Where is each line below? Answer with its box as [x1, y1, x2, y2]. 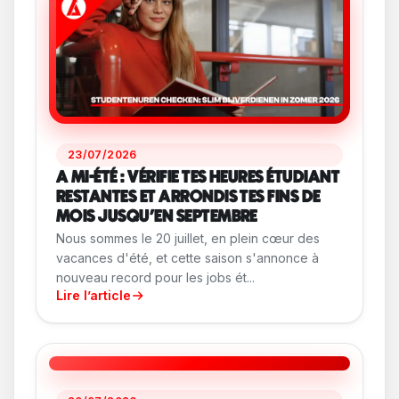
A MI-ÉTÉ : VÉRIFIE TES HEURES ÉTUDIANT [56, 169, 340, 187]
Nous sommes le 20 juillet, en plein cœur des [56, 231, 320, 247]
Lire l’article [56, 288, 131, 304]
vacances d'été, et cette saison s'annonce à [56, 250, 319, 266]
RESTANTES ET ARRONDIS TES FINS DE [56, 189, 321, 207]
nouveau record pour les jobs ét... [56, 270, 255, 286]
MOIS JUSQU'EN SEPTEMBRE [56, 208, 257, 226]
